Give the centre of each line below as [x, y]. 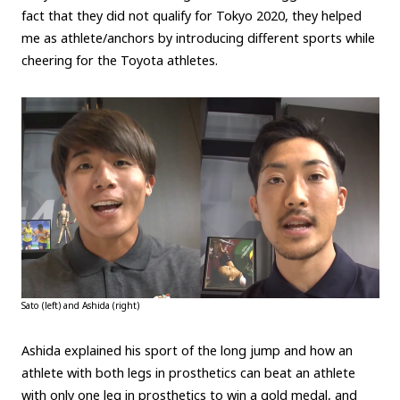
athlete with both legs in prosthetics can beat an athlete [188, 373]
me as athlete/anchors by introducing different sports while [198, 37]
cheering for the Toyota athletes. [119, 60]
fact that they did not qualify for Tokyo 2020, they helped [191, 15]
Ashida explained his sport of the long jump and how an [187, 351]
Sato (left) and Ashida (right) [80, 306]
